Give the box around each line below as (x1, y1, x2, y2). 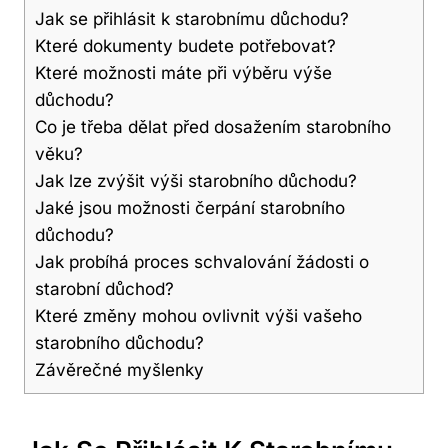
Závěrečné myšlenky (35, 359, 204, 381)
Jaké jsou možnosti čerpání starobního (35, 197, 345, 219)
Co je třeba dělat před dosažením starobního (35, 116, 391, 138)
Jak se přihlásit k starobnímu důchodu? (35, 8, 349, 30)
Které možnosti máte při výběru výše (35, 62, 332, 84)
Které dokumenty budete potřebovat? (35, 35, 336, 57)
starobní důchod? (35, 278, 174, 300)
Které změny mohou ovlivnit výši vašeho (35, 305, 362, 327)
